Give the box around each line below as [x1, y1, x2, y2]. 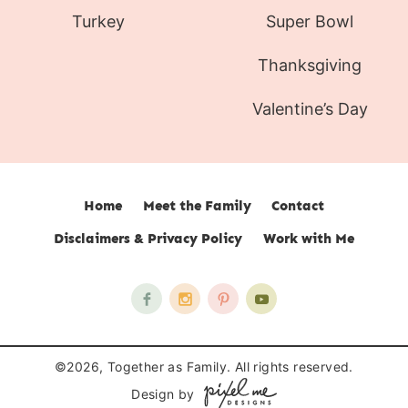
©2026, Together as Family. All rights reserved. [55, 359, 353, 375]
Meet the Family [142, 198, 251, 215]
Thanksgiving [258, 55, 362, 75]
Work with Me [262, 230, 354, 248]
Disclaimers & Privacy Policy [54, 230, 243, 248]
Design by [131, 386, 195, 403]
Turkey [71, 11, 125, 31]
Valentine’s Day [251, 98, 368, 118]
